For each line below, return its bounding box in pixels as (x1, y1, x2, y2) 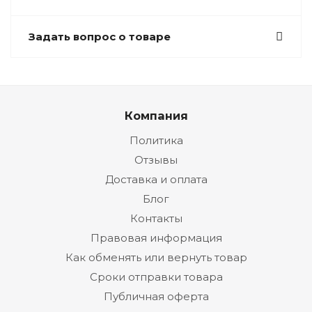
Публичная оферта (103, 290, 209, 303)
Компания (124, 109, 188, 123)
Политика (129, 134, 183, 147)
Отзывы (134, 153, 178, 166)
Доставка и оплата (104, 173, 208, 186)
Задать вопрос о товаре (29, 30, 171, 43)
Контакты (130, 212, 182, 225)
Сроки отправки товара (89, 270, 223, 283)
